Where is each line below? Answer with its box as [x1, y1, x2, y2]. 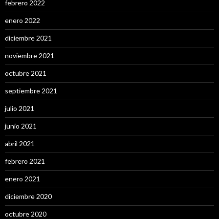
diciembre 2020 [5, 192, 52, 200]
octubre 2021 [5, 68, 46, 77]
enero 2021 [5, 174, 40, 183]
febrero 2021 [5, 156, 45, 165]
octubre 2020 [5, 209, 46, 218]
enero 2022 [5, 16, 40, 24]
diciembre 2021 [5, 33, 52, 42]
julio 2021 [5, 104, 34, 112]
